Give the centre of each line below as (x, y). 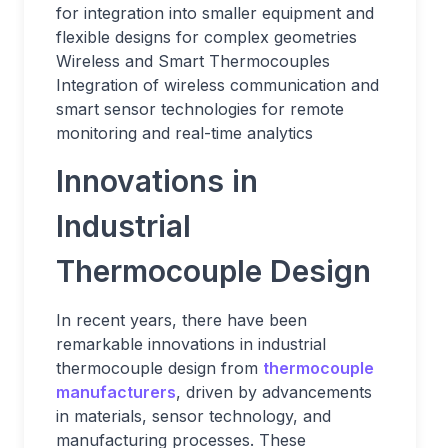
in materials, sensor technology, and (193, 416)
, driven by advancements (274, 392)
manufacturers (116, 392)
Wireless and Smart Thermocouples (193, 61)
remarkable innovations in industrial (191, 344)
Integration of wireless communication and (217, 85)
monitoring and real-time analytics (184, 133)
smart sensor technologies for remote (200, 109)
